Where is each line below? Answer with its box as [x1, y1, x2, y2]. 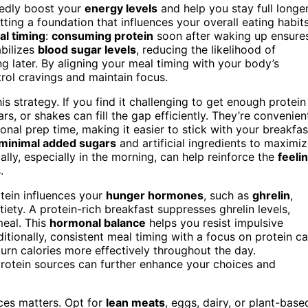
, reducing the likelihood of [136, 42, 276, 56]
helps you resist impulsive [146, 215, 283, 230]
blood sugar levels [38, 42, 136, 56]
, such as [203, 188, 252, 202]
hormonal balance [49, 215, 146, 230]
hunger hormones [106, 188, 203, 202]
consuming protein [52, 28, 153, 43]
